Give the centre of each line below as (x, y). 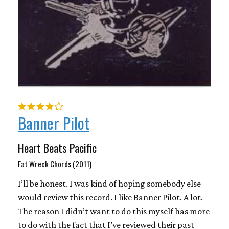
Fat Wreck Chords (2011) (55, 164)
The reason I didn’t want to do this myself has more (114, 211)
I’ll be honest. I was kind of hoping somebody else (109, 184)
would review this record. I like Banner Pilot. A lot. (110, 198)
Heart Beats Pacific (57, 148)
